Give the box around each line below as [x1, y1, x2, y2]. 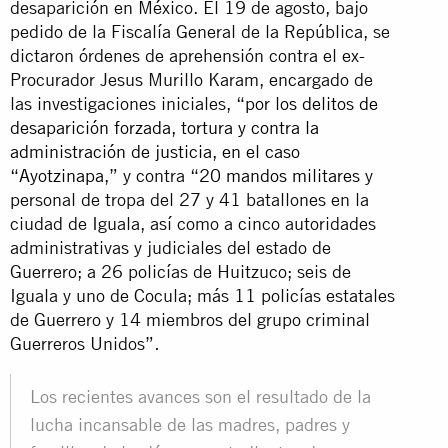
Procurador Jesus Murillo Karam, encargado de [10, 68, 373, 90]
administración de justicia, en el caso [10, 140, 300, 162]
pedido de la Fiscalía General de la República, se [10, 20, 390, 42]
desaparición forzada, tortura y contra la [10, 116, 319, 138]
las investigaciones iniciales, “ [10, 92, 245, 114]
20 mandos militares [199, 164, 360, 186]
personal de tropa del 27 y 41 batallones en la [10, 188, 369, 210]
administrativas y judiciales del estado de [10, 236, 331, 258]
